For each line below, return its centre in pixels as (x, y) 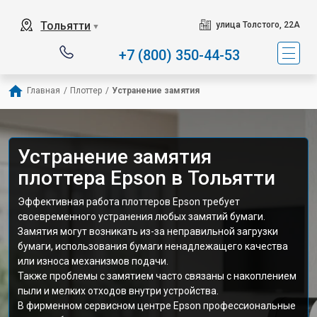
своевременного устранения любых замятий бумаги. (142, 217)
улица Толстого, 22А (258, 25)
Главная (44, 91)
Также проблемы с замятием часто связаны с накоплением (157, 276)
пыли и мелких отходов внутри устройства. (118, 291)
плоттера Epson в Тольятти (146, 178)
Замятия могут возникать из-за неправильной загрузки (148, 231)
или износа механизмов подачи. (93, 261)
